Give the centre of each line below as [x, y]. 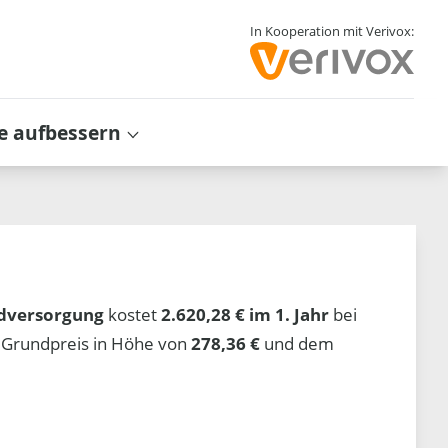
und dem [297, 343]
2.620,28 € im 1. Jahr [245, 314]
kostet [133, 314]
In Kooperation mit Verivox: [331, 31]
